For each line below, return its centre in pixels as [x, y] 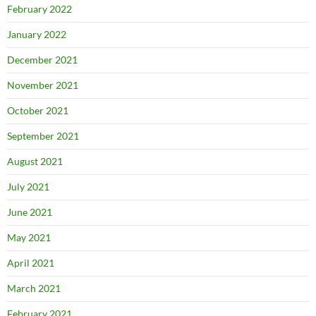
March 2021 [34, 288]
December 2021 [42, 60]
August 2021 [35, 162]
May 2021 [29, 238]
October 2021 [38, 111]
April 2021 [31, 263]
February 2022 [39, 9]
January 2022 [37, 35]
